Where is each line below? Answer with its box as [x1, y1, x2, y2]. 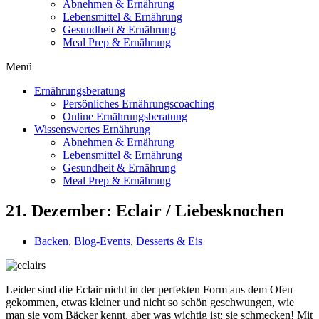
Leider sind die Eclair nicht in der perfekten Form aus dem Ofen [6, 283, 293, 296]
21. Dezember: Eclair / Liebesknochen [6, 201, 284, 220]
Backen [34, 234, 68, 247]
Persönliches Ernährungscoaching [63, 98, 214, 110]
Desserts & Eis [136, 234, 202, 247]
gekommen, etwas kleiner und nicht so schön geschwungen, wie [6, 296, 294, 308]
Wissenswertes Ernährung [34, 123, 150, 135]
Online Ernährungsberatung [63, 110, 187, 122]
